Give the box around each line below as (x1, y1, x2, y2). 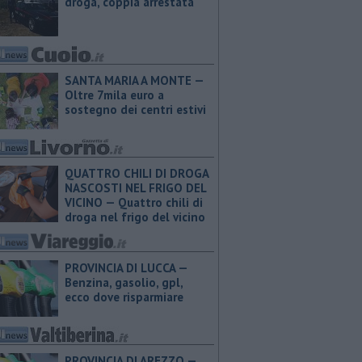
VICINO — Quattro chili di (65, 195, 203, 210)
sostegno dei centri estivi (65, 102, 206, 117)
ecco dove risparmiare (65, 289, 183, 305)
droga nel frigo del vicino (65, 209, 205, 225)
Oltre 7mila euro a (65, 87, 164, 103)
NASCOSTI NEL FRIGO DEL (65, 180, 206, 196)
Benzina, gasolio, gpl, (65, 275, 183, 290)
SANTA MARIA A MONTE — (65, 73, 204, 88)
